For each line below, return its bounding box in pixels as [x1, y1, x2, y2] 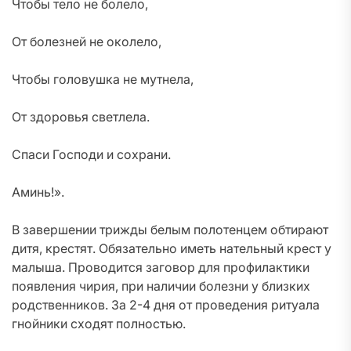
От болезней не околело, [12, 34, 161, 49]
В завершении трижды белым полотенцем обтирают [12, 222, 328, 237]
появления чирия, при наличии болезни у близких [12, 278, 310, 294]
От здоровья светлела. [12, 109, 150, 125]
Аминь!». [12, 184, 64, 200]
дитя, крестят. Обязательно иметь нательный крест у [12, 241, 331, 256]
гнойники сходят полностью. [12, 316, 186, 331]
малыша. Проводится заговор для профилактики [12, 259, 309, 275]
